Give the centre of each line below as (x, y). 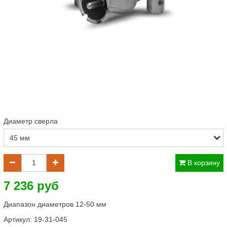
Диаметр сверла (31, 121)
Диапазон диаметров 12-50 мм (55, 204)
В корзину (203, 162)
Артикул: (19, 219)
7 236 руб (31, 185)
